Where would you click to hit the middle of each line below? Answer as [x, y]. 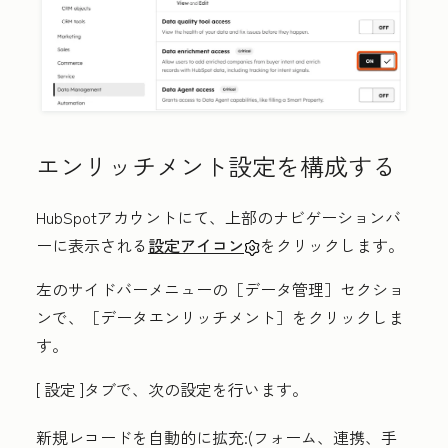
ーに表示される [92, 245]
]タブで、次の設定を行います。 [192, 389]
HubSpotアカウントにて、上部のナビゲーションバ [218, 217]
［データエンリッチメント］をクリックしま [244, 317]
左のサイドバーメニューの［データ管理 [180, 289]
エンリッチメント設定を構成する [216, 166]
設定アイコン [196, 245]
